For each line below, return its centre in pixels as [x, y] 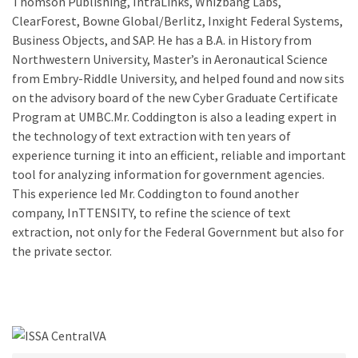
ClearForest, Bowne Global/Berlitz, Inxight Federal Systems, [177, 21]
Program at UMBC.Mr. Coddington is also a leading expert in [174, 117]
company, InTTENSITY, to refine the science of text [151, 213]
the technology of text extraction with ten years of [151, 136]
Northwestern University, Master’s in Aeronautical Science [170, 59]
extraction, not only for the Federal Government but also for [178, 232]
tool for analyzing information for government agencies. [168, 174]
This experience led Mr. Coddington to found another [155, 193]
